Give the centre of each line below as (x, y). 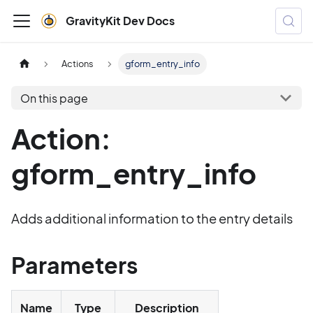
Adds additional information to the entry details (152, 218)
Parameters (74, 265)
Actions (78, 64)
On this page (54, 98)
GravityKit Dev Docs (120, 21)
